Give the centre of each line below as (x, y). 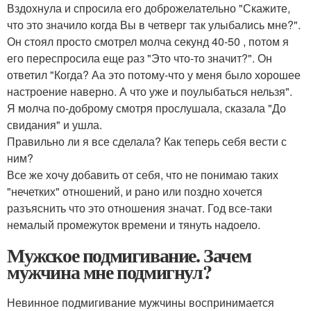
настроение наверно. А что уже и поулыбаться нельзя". (150, 92)
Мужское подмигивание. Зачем (129, 255)
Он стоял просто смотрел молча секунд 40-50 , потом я (148, 42)
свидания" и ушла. (54, 125)
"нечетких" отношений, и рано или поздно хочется (135, 192)
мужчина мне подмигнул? (109, 272)
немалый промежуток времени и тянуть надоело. (134, 225)
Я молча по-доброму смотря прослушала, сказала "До (146, 108)
